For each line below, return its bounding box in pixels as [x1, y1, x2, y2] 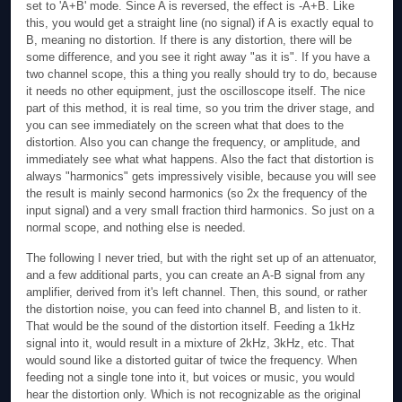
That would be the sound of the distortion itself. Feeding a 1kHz [26, 319, 356, 334]
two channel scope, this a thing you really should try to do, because [26, 66, 378, 81]
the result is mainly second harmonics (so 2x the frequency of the [26, 186, 368, 200]
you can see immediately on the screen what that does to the [26, 118, 345, 132]
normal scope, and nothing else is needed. [26, 220, 247, 234]
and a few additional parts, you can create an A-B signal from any [26, 268, 366, 283]
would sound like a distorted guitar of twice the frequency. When [26, 354, 358, 368]
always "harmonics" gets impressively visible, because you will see [26, 169, 377, 183]
